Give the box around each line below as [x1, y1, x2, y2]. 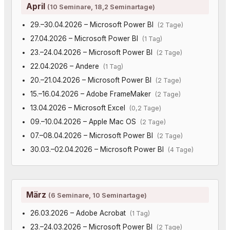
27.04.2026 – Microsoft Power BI [30, 34, 142, 43]
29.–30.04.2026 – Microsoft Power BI [30, 20, 158, 29]
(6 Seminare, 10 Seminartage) [48, 190, 147, 199]
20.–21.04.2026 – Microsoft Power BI [30, 75, 156, 84]
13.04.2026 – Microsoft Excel [30, 103, 129, 112]
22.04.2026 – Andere [30, 62, 103, 70]
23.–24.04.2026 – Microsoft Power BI [30, 48, 157, 56]
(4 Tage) [167, 145, 194, 154]
